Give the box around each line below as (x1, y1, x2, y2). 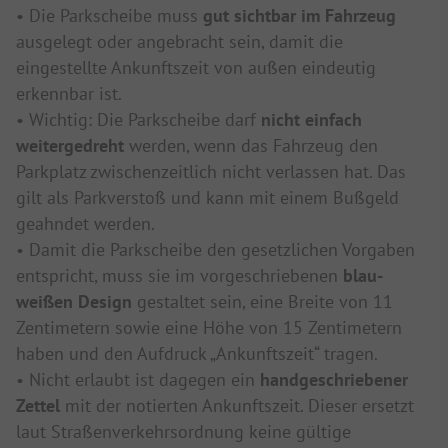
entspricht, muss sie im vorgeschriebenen (16, 264, 343, 287)
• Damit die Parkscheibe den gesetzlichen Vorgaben (16, 238, 415, 261)
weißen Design (16, 290, 132, 313)
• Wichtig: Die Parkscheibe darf (16, 108, 261, 131)
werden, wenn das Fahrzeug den (124, 134, 378, 157)
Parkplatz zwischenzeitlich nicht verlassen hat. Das (16, 160, 406, 183)
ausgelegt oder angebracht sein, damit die (16, 30, 343, 53)
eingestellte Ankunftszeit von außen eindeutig (16, 56, 376, 79)
